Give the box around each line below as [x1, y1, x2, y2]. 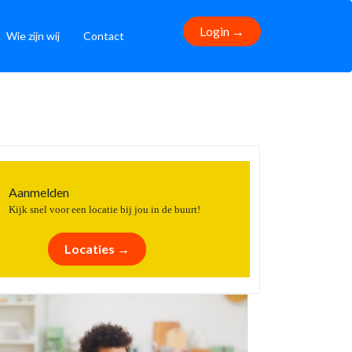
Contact [83, 29, 124, 42]
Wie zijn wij [6, 29, 60, 42]
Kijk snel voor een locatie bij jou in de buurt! [9, 204, 200, 215]
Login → [200, 24, 244, 38]
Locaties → [64, 241, 130, 256]
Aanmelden [9, 185, 69, 200]
